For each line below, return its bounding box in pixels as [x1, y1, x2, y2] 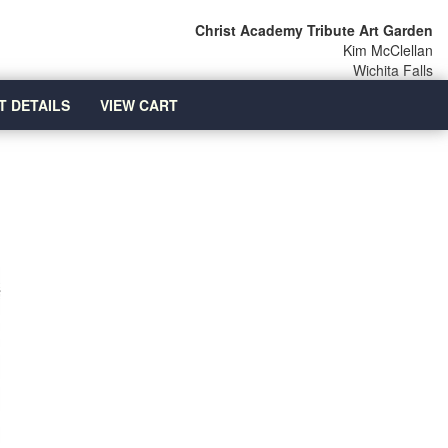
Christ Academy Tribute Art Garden [195, 20, 433, 40]
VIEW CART [99, 95, 178, 115]
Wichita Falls [353, 60, 433, 80]
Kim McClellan [343, 40, 433, 60]
